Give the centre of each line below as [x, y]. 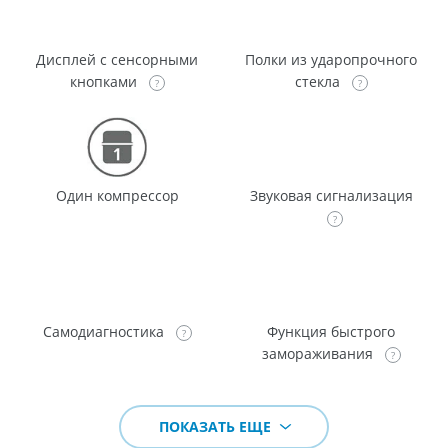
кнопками [105, 81]
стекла [319, 81]
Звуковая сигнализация [331, 195]
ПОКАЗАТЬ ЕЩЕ [217, 426]
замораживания [319, 353]
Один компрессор [117, 195]
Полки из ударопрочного [331, 59]
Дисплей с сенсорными [117, 59]
